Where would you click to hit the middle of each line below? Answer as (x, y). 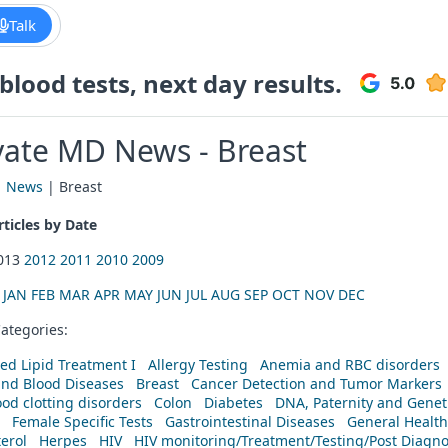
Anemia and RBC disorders (350, 364)
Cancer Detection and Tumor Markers (316, 383)
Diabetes (233, 402)
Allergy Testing (198, 364)
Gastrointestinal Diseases (250, 421)
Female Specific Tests (82, 421)
